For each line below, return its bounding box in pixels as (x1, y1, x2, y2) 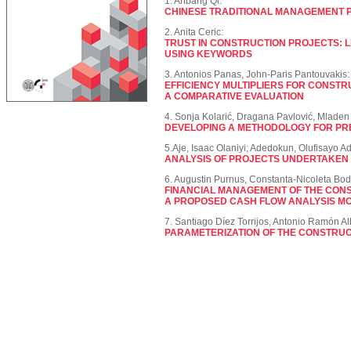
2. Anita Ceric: (165, 27, 223, 38)
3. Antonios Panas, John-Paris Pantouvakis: (165, 69, 349, 80)
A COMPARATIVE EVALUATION (165, 91, 304, 102)
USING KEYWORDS (165, 49, 252, 60)
